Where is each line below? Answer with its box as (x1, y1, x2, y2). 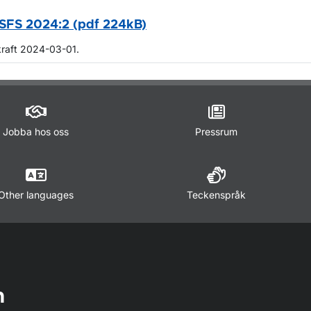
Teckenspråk (187, 189, 246, 201)
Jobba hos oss (3, 126, 69, 138)
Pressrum (195, 126, 237, 138)
